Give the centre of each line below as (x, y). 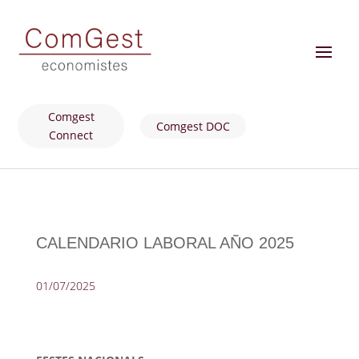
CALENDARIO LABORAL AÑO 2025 (165, 242)
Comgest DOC (194, 126)
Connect (71, 135)
